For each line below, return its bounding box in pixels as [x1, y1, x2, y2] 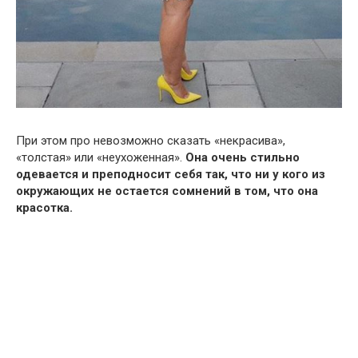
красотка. [16, 201, 73, 216]
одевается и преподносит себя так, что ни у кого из [16, 167, 325, 182]
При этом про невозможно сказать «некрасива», [16, 133, 285, 149]
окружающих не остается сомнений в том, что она [16, 184, 318, 199]
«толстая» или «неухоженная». [16, 150, 185, 165]
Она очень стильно [185, 150, 300, 165]
